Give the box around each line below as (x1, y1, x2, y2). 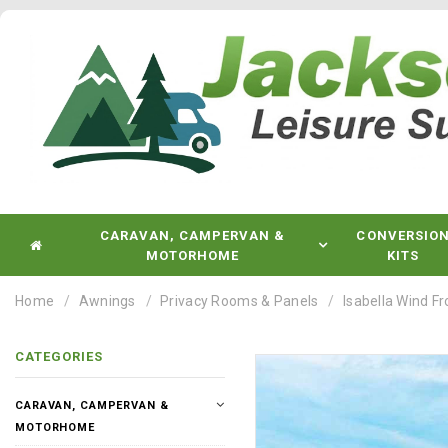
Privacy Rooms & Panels (160, 293, 319, 309)
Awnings (78, 293, 136, 309)
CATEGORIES (15, 349, 104, 364)
